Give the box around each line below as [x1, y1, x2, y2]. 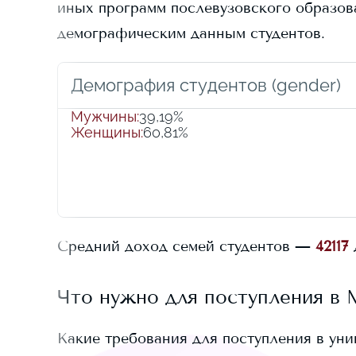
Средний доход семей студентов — [57, 238, 311, 255]
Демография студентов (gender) [71, 75, 341, 95]
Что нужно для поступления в [57, 285, 346, 308]
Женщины [71, 124, 141, 141]
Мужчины [71, 108, 137, 125]
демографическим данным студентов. [57, 25, 325, 42]
